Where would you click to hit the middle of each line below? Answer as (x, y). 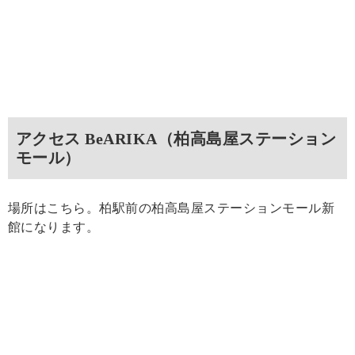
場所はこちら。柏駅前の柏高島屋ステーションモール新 (172, 208)
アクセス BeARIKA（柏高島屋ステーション (176, 138)
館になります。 (54, 227)
